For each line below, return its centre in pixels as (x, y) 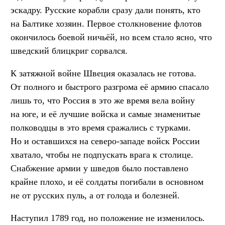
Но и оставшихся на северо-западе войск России (105, 141)
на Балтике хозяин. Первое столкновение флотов (106, 24)
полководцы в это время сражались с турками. (101, 128)
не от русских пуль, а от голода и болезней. (95, 196)
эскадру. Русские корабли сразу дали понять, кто (105, 10)
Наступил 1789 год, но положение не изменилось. (108, 218)
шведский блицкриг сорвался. (69, 51)
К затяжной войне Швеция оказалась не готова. (103, 74)
